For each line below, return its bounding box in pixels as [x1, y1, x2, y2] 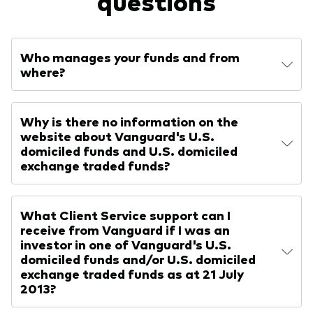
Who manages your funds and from [20, 48, 240, 66]
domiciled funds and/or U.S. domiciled [20, 250, 256, 268]
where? [20, 63, 65, 80]
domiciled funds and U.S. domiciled [20, 142, 238, 159]
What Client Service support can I [20, 206, 231, 224]
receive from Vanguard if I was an [20, 221, 230, 238]
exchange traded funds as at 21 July [20, 265, 244, 282]
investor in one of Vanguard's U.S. [20, 235, 231, 253]
